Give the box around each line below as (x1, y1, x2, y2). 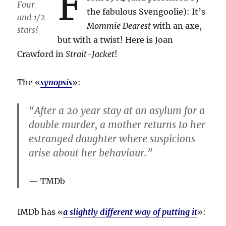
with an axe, (151, 21, 202, 31)
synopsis (40, 77, 73, 88)
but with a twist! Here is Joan (58, 35, 174, 45)
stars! (17, 24, 38, 35)
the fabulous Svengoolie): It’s (87, 7, 206, 17)
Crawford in (17, 49, 66, 60)
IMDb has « (17, 207, 64, 217)
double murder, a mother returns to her (29, 119, 206, 131)
